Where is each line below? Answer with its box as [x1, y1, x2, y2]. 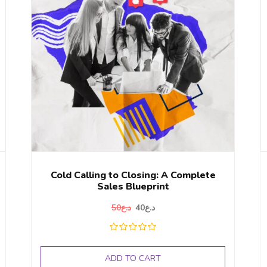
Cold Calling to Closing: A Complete [50, 169, 216, 182]
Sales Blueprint [97, 180, 169, 194]
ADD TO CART [105, 253, 162, 265]
